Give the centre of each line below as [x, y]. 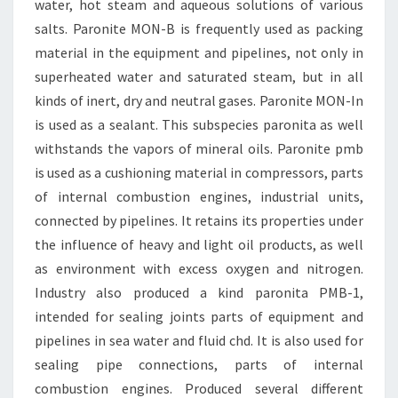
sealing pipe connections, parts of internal [199, 364]
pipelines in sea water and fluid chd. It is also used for [199, 340]
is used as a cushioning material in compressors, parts [199, 172]
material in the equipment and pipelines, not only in [199, 52]
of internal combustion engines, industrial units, [199, 196]
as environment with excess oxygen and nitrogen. [199, 268]
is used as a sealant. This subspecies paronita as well [199, 124]
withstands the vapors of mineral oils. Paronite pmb [199, 148]
